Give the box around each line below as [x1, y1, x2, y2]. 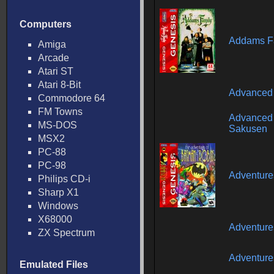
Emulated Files [20, 259, 88, 270]
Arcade [38, 53, 69, 63]
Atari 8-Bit [38, 80, 81, 90]
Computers [20, 19, 72, 29]
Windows [38, 201, 78, 211]
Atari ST [38, 66, 73, 76]
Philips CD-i [38, 174, 91, 184]
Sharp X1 [38, 187, 79, 198]
